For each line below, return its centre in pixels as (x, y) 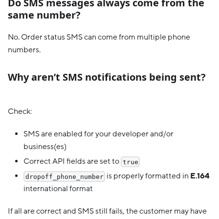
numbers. (24, 50)
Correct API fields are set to (72, 161)
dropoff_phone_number (64, 176)
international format (58, 188)
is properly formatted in (148, 176)
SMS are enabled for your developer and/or (99, 134)
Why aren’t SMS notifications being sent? (107, 77)
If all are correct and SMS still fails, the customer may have (107, 211)
